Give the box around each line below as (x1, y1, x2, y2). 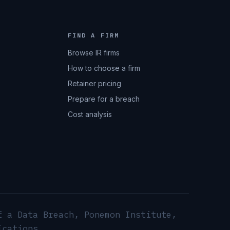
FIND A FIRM (67, 31, 120, 40)
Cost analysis (67, 110, 112, 119)
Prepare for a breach (67, 94, 140, 104)
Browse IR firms (67, 48, 120, 57)
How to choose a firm (67, 64, 140, 73)
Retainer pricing (67, 79, 121, 88)
